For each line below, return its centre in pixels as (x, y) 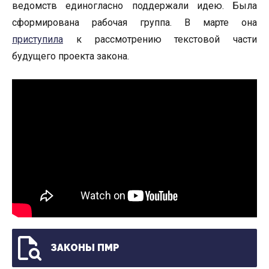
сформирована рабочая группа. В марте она (134, 22)
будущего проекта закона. (71, 56)
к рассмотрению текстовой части (160, 39)
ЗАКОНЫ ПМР (85, 248)
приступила (38, 39)
